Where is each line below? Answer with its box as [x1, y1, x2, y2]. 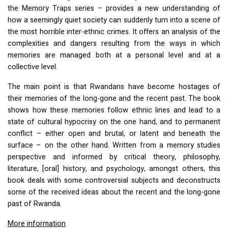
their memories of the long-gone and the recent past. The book [8, 93, 220, 104]
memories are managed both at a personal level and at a [8, 50, 220, 61]
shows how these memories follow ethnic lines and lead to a [8, 105, 220, 116]
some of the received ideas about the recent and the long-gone [8, 187, 220, 198]
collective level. [8, 62, 58, 73]
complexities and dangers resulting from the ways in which [8, 38, 220, 49]
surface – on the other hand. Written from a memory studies [8, 140, 220, 151]
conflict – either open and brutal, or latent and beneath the [8, 128, 220, 139]
